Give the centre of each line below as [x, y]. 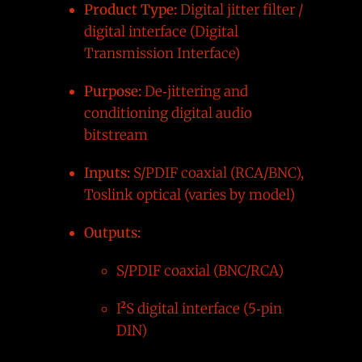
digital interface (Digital [161, 31]
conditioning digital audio [168, 113]
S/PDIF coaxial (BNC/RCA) [200, 270]
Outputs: [112, 232]
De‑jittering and [194, 91]
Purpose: [112, 91]
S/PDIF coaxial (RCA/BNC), [217, 173]
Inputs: [107, 173]
